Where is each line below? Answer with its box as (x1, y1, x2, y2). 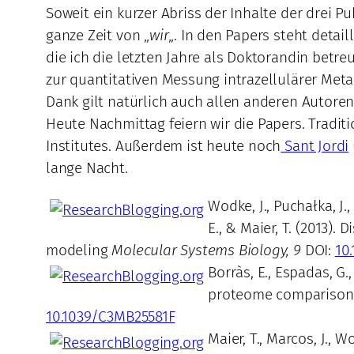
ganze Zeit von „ (46, 26, 149, 45)
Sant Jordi (281, 137, 349, 156)
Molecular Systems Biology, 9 (111, 240, 301, 259)
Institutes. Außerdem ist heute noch (46, 137, 281, 156)
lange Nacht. (46, 159, 128, 178)
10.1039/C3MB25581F (46, 307, 175, 326)
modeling (46, 240, 112, 259)
